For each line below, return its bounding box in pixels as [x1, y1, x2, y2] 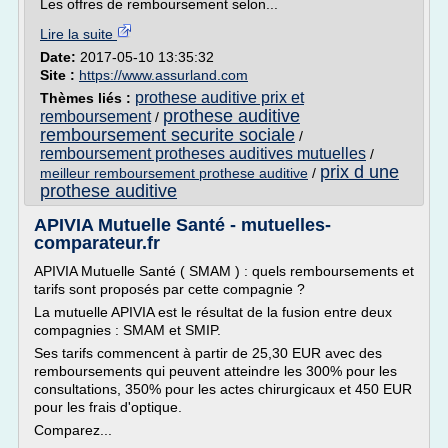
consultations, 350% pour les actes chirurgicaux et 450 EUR [34, 381, 412, 397]
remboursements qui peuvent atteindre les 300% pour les [34, 363, 397, 379]
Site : [40, 67, 79, 83]
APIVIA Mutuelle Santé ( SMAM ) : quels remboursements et [34, 263, 414, 279]
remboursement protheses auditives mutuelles [40, 145, 366, 162]
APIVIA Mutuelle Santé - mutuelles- [34, 215, 331, 235]
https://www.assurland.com [79, 67, 248, 83]
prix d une [320, 162, 399, 182]
